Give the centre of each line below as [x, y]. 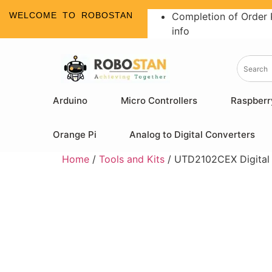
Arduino [70, 100]
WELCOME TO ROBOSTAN [71, 15]
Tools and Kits [132, 159]
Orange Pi [74, 134]
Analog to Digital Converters [192, 134]
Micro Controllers [159, 100]
